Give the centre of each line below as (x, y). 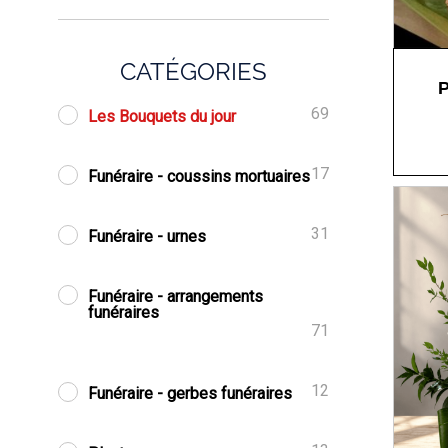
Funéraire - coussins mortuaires (199, 176)
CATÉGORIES (194, 71)
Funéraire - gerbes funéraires (190, 393)
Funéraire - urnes (147, 236)
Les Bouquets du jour (162, 116)
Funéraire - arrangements (176, 296)
